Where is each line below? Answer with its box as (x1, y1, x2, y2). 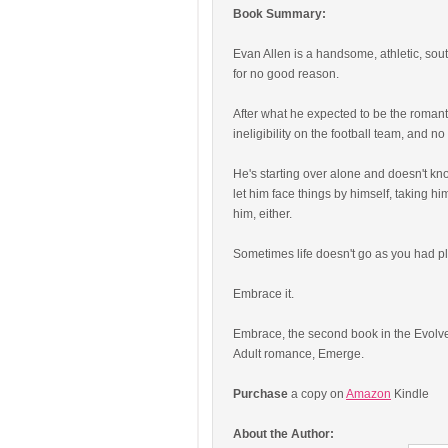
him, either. (233, 207, 292, 221)
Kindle (391, 387, 429, 401)
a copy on (288, 387, 346, 401)
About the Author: (233, 427, 337, 441)
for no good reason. (233, 67, 339, 81)
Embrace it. (233, 287, 294, 301)
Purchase (233, 387, 288, 401)
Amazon (346, 387, 391, 401)
